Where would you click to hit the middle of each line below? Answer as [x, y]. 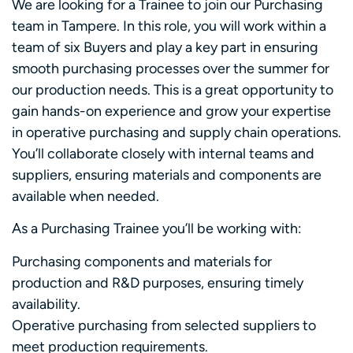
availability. [46, 304]
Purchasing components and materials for [142, 261]
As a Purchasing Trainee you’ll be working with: [157, 229]
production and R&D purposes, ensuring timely [158, 282]
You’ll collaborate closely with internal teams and [163, 153]
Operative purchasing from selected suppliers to [164, 325]
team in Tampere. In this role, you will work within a [169, 26]
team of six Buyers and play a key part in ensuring [165, 47]
